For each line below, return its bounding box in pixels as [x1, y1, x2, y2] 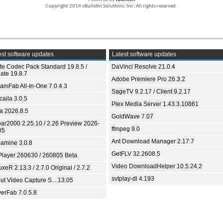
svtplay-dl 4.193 [111, 175, 154, 182]
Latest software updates [111, 51, 176, 58]
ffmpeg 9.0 [111, 125, 140, 132]
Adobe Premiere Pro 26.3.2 [111, 76, 185, 83]
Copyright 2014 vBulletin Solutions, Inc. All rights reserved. [46, 3, 177, 9]
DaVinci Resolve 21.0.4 [111, 63, 175, 70]
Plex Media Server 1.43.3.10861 [111, 101, 199, 108]
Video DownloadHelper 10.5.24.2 [111, 163, 202, 170]
